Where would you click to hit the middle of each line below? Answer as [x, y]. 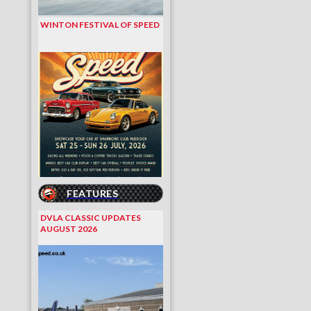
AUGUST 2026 [69, 229]
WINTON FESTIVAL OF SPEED [100, 25]
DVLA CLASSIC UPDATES [91, 218]
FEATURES [92, 193]
